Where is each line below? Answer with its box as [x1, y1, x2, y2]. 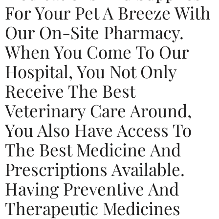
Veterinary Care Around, [5, 98, 192, 122]
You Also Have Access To [5, 118, 192, 141]
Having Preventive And [5, 176, 179, 200]
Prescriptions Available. [5, 157, 185, 180]
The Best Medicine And [5, 137, 181, 161]
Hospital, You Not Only [5, 59, 176, 83]
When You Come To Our [5, 40, 189, 63]
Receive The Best [5, 79, 135, 102]
